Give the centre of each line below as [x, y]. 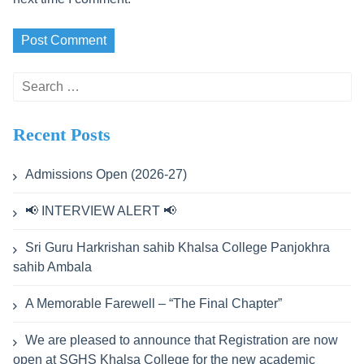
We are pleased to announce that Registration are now [181, 340]
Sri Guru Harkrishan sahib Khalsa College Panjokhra [177, 247]
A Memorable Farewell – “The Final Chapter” [153, 303]
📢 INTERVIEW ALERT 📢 [100, 210]
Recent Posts [61, 134]
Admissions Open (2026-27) [106, 174]
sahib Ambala [52, 266]
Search [32, 80]
